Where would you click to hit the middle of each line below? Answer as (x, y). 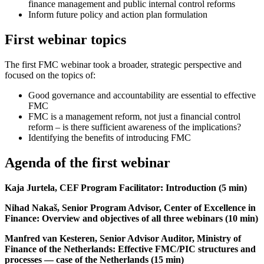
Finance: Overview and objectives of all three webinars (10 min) (131, 218)
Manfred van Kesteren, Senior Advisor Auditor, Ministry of (123, 238)
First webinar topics (65, 39)
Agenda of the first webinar (88, 162)
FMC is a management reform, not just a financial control (134, 116)
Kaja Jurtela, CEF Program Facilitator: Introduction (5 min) (126, 187)
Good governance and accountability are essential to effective (142, 95)
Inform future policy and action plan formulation (118, 14)
